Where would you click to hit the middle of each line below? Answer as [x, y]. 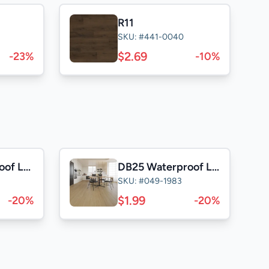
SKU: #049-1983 [150, 181]
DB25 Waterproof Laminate [216, 167]
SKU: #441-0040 [151, 37]
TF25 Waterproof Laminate [27, 167]
